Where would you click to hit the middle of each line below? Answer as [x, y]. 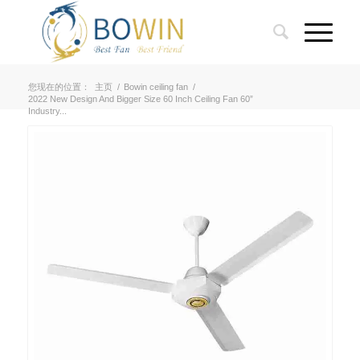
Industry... [47, 111]
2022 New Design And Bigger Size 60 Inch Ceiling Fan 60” [140, 99]
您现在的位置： [59, 87]
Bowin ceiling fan [155, 87]
